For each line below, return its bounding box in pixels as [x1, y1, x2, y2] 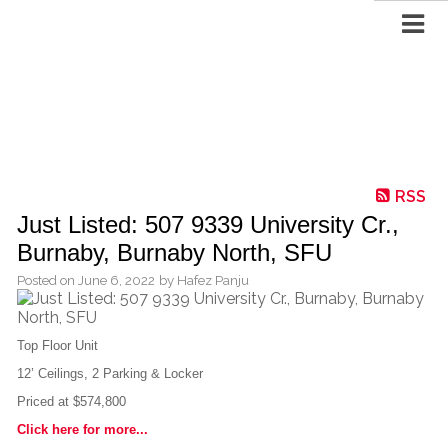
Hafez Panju [177, 272, 249, 289]
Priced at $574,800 [17, 394, 126, 410]
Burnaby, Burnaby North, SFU [17, 239, 332, 267]
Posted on [17, 272, 78, 289]
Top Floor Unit [17, 338, 98, 354]
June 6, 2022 [78, 272, 155, 289]
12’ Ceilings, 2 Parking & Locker [17, 366, 203, 382]
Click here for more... [17, 422, 148, 438]
